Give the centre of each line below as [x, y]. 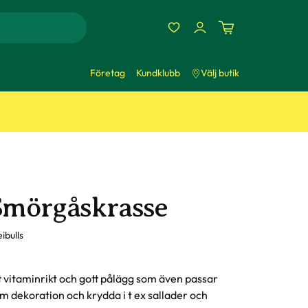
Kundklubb [158, 73]
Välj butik [220, 73]
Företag [108, 73]
